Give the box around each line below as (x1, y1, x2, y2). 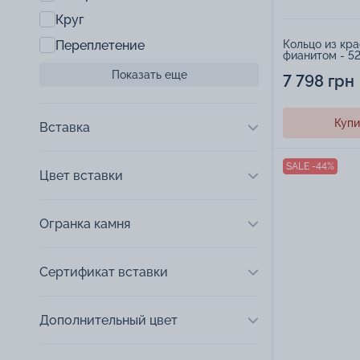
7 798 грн (283, 72, 354, 92)
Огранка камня (39, 216, 130, 231)
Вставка (39, 120, 90, 135)
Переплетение (55, 37, 145, 53)
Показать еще (111, 68, 187, 81)
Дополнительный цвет (39, 313, 178, 328)
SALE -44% (286, 161, 334, 173)
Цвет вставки (39, 168, 123, 183)
